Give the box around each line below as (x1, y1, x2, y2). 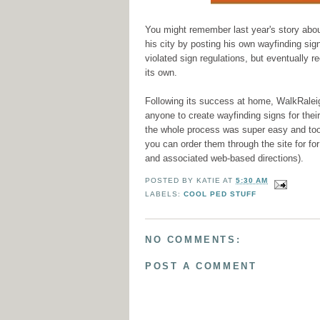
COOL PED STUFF (184, 190, 257, 199)
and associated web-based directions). (145, 153, 306, 164)
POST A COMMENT (145, 261, 257, 272)
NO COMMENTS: (145, 234, 241, 245)
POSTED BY (145, 176, 197, 185)
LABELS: (145, 190, 184, 199)
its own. (145, 67, 177, 79)
